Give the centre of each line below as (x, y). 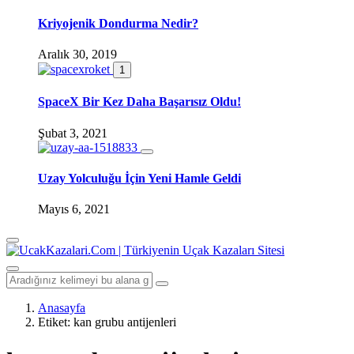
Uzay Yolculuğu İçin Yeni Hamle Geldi (139, 179)
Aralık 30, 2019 (77, 55)
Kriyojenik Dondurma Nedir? (118, 23)
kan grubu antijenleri (125, 322)
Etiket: (56, 322)
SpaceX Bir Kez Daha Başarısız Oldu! (139, 102)
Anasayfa (62, 308)
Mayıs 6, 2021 (74, 209)
